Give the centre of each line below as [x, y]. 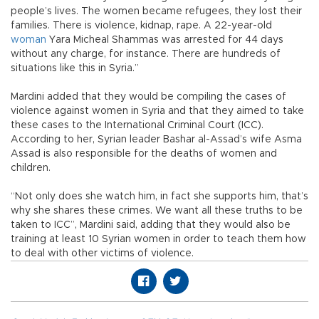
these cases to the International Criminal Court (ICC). [137, 126]
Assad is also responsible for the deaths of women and [144, 154]
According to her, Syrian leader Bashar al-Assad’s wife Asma [156, 140]
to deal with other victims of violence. [102, 254]
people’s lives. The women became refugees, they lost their [156, 12]
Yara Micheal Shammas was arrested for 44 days [165, 40]
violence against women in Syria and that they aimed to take [157, 111]
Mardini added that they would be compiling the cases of [148, 97]
